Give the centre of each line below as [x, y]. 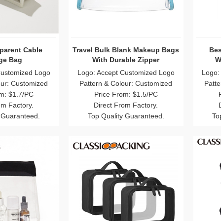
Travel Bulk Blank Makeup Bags [126, 50]
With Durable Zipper [126, 59]
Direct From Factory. [126, 105]
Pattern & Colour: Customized [126, 83]
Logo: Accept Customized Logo [126, 72]
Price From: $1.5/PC [126, 94]
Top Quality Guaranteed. [126, 116]
